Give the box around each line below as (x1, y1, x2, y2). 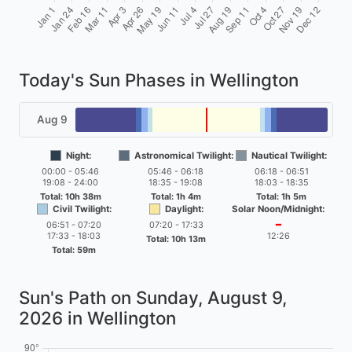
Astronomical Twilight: (134, 149, 233, 161)
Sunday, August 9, (136, 286, 287, 308)
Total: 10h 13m (146, 233, 206, 244)
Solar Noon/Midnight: (232, 203, 324, 214)
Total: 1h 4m (150, 190, 201, 202)
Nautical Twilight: (251, 149, 328, 161)
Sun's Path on (19, 286, 136, 308)
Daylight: (164, 203, 203, 214)
